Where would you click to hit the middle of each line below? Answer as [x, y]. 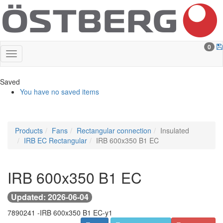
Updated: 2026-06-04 [50, 197]
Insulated [175, 130]
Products [29, 130]
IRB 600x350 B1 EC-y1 [76, 213]
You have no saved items [59, 92]
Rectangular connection [114, 130]
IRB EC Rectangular [56, 140]
